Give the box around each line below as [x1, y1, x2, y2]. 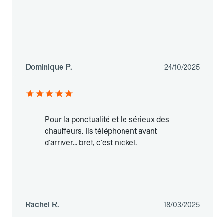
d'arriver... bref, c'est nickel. [45, 138, 137, 148]
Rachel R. [25, 200, 59, 210]
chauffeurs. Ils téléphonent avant [45, 126, 157, 136]
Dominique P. [25, 62, 72, 72]
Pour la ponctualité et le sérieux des [45, 115, 169, 124]
